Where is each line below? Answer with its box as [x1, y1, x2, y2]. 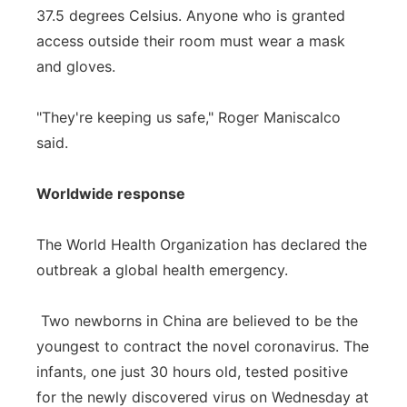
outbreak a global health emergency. [36, 261, 288, 279]
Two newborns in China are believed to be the [36, 312, 358, 330]
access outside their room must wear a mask [36, 32, 345, 50]
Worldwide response [36, 184, 185, 203]
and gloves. [36, 57, 115, 75]
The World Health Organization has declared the [36, 235, 367, 253]
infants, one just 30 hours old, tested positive [36, 362, 348, 381]
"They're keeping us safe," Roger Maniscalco [36, 108, 341, 126]
